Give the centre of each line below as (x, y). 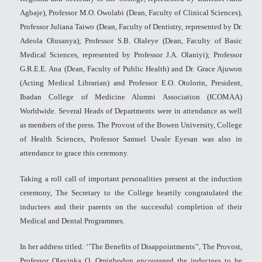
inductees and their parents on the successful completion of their (131, 207)
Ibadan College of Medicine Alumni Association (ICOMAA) (131, 97)
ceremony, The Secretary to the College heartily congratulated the (131, 193)
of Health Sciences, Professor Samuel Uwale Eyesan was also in (131, 139)
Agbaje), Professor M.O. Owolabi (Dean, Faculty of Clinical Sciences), (131, 13)
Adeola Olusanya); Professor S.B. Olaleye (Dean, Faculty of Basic (131, 41)
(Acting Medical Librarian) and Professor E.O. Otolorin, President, (131, 83)
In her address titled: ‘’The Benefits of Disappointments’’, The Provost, (131, 247)
